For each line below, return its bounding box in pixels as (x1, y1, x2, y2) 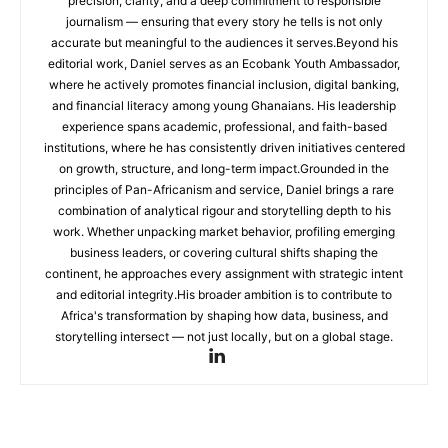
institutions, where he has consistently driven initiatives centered (43, 140, 405, 155)
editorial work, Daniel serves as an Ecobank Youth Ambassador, (48, 56, 400, 71)
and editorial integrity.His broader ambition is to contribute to (56, 287, 392, 302)
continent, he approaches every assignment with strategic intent (45, 266, 403, 281)
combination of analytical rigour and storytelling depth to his (57, 203, 391, 218)
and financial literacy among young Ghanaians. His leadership (52, 98, 396, 113)
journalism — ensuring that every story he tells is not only (65, 14, 383, 29)
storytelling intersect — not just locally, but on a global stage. (55, 329, 393, 344)
